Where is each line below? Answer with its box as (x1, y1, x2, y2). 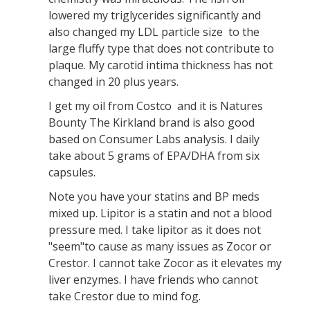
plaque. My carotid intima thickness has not (48, 57, 273, 73)
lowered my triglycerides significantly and (48, 8, 261, 23)
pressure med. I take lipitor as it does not (48, 222, 261, 237)
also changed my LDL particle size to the (48, 24, 259, 39)
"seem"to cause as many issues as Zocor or (48, 239, 271, 254)
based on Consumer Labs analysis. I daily (48, 131, 259, 147)
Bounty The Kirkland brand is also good (48, 115, 255, 130)
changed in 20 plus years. (48, 74, 179, 89)
